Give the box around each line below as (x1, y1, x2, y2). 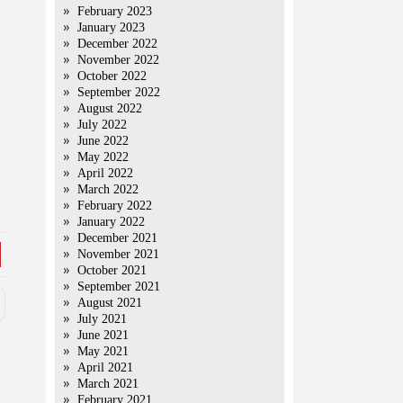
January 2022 (77, 215, 145, 228)
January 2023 (77, 21, 145, 34)
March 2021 (77, 377, 139, 390)
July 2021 (77, 312, 127, 326)
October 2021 (77, 264, 147, 277)
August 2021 (77, 296, 142, 309)
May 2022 (77, 150, 129, 164)
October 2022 (77, 69, 147, 83)
